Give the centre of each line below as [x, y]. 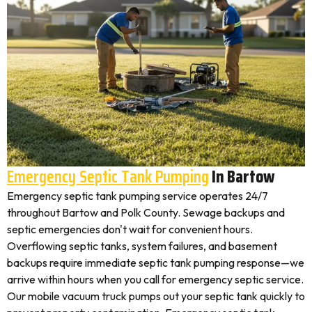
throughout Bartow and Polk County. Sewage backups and [146, 212]
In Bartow [242, 177]
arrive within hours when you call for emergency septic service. [155, 279]
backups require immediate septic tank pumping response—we [156, 263]
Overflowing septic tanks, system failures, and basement [142, 246]
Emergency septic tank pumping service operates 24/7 [138, 196]
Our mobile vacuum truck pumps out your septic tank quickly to [156, 296]
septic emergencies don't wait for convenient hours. [130, 229]
